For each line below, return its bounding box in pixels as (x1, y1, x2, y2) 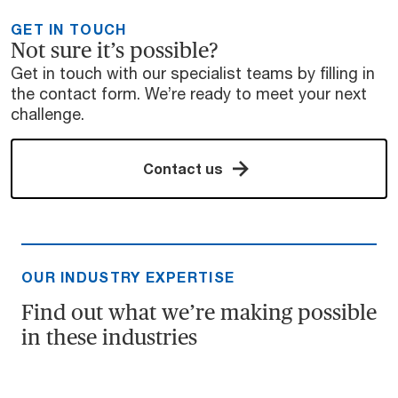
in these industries (21, 323, 197, 350)
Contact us (143, 159, 223, 177)
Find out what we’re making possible (21, 298, 377, 325)
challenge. (11, 103, 84, 123)
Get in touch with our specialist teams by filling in (11, 62, 375, 83)
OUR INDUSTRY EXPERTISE (21, 267, 235, 285)
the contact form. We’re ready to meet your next (11, 83, 367, 103)
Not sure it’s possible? (11, 36, 219, 63)
